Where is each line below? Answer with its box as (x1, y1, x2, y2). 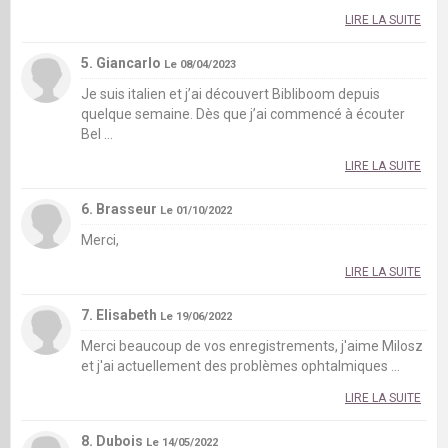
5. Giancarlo (81, 54, 164, 71)
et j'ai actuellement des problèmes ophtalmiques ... (81, 357, 400, 374)
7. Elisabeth (81, 306, 160, 323)
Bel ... (81, 125, 113, 142)
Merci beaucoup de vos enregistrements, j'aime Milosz (81, 337, 423, 354)
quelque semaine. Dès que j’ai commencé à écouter (81, 105, 405, 122)
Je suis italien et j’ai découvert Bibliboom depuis (81, 85, 380, 102)
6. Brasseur (81, 200, 160, 217)
